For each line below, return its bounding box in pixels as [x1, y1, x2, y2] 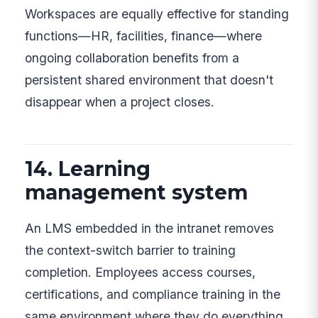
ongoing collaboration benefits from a [25, 50, 240, 66]
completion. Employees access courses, [25, 264, 256, 280]
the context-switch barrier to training [25, 242, 236, 258]
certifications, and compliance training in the [25, 286, 281, 302]
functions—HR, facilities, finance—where [25, 28, 263, 44]
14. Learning [25, 156, 151, 181]
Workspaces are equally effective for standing [25, 6, 290, 22]
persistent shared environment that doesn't [25, 72, 274, 88]
